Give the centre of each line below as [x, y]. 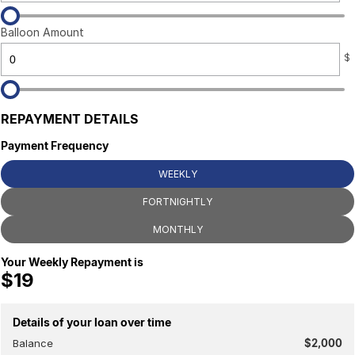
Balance [33, 343]
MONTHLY [177, 229]
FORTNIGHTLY [177, 202]
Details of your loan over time [92, 322]
